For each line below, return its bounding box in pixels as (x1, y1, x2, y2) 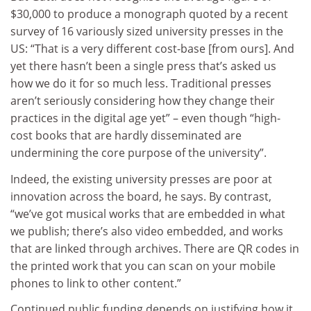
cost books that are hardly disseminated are (10, 128, 242, 144)
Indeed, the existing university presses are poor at (10, 171, 272, 187)
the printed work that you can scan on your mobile (10, 258, 276, 274)
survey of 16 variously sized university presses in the (10, 24, 283, 40)
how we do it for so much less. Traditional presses (10, 76, 271, 92)
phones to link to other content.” (10, 275, 181, 291)
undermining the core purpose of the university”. (10, 145, 267, 161)
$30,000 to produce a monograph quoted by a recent (10, 6, 288, 22)
